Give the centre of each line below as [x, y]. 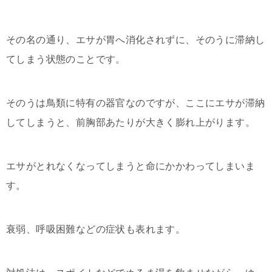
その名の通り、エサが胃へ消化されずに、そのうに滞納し [136, 40]
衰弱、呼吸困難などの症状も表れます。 [96, 229]
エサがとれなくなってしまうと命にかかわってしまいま [131, 166]
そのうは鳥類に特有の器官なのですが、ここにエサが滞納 [136, 103]
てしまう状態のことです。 [66, 59]
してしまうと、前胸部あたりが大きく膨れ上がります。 [131, 123]
